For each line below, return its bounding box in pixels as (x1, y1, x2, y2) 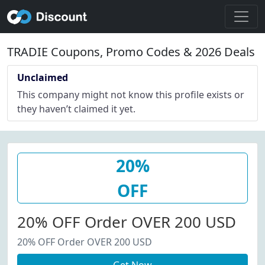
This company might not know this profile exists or (17, 88, 244, 101)
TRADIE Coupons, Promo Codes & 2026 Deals (7, 44, 255, 60)
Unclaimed (17, 71, 68, 84)
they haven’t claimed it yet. (17, 102, 135, 115)
